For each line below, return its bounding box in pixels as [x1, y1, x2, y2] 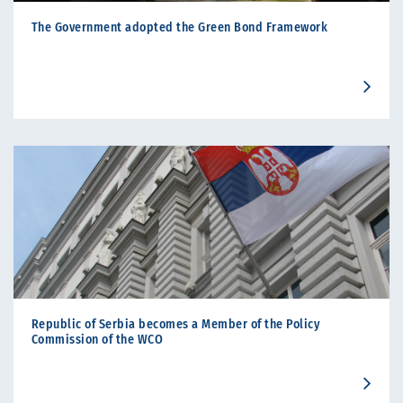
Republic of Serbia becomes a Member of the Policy [31, 317, 321, 332]
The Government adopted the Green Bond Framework [31, 20, 328, 35]
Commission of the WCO [31, 332, 164, 347]
